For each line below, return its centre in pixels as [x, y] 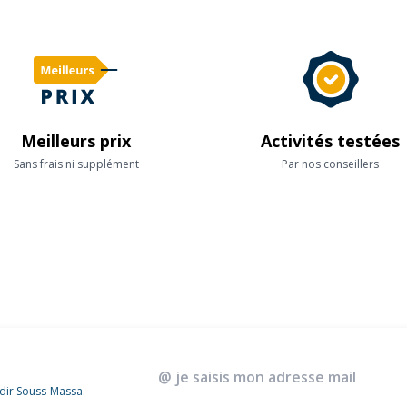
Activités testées [330, 141]
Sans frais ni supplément [76, 164]
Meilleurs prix [76, 141]
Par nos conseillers [330, 164]
